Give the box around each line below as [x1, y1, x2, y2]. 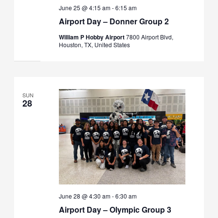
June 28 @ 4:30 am [58, 191, 110, 200]
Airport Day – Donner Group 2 [58, 16, 169, 27]
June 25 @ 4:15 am [58, 3, 110, 12]
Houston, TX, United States [58, 40, 130, 49]
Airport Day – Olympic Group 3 [58, 203, 171, 215]
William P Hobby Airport [58, 33, 126, 42]
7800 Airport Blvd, [126, 33, 173, 41]
